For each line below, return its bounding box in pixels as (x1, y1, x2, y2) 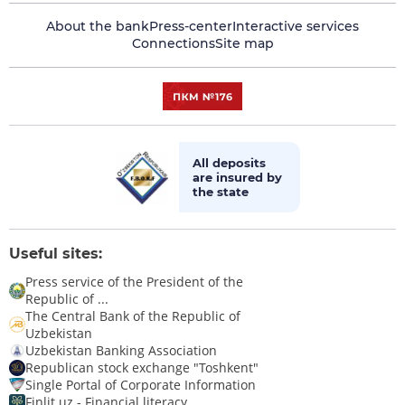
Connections (131, 35, 215, 52)
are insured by (193, 170, 282, 185)
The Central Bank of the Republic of (25, 307, 240, 325)
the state (193, 184, 249, 200)
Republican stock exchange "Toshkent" (25, 359, 259, 377)
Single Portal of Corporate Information (25, 376, 256, 394)
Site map (214, 35, 274, 52)
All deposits (193, 155, 266, 171)
